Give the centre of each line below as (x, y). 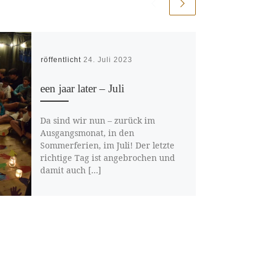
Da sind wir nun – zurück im (97, 121)
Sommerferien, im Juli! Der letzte (107, 146)
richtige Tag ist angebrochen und (107, 158)
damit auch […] (70, 170)
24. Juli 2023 (108, 60)
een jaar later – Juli (82, 88)
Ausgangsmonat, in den (87, 133)
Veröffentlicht (57, 60)
